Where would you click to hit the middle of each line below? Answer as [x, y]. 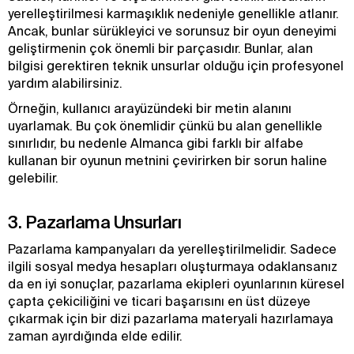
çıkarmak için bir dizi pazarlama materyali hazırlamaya [171, 318]
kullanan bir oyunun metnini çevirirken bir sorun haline [168, 160]
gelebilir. [35, 178]
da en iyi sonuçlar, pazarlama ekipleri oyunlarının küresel [176, 284]
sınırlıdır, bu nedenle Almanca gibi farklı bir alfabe [156, 143]
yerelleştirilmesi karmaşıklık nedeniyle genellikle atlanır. [173, 13]
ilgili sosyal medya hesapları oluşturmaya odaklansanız [173, 266]
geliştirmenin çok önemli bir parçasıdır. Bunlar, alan [160, 48]
